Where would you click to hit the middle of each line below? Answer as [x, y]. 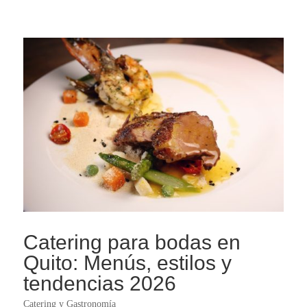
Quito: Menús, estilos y [127, 263]
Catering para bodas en [132, 243]
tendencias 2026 [99, 284]
